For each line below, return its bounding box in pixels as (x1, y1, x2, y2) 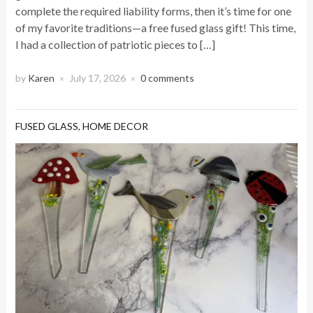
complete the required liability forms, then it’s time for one (15, 3, 292, 17)
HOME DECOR (82, 119, 149, 132)
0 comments (140, 71, 195, 84)
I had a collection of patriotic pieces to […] (15, 37, 216, 51)
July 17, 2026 (69, 71, 126, 84)
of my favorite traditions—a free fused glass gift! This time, (15, 20, 296, 34)
